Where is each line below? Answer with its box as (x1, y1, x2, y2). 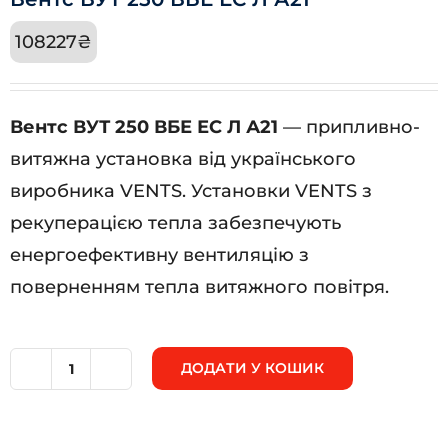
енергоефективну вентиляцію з (10, 243, 309, 266)
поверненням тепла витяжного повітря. (10, 275, 389, 298)
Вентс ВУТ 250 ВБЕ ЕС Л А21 (10, 115, 278, 138)
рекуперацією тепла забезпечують (10, 211, 341, 234)
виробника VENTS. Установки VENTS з (10, 179, 372, 202)
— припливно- (278, 115, 420, 138)
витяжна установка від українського (10, 147, 356, 170)
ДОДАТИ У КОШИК (181, 358, 324, 377)
